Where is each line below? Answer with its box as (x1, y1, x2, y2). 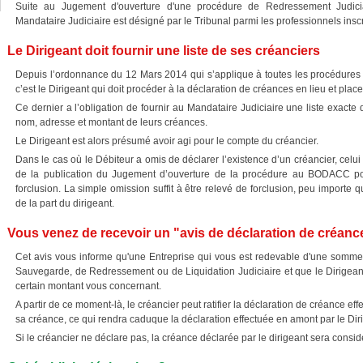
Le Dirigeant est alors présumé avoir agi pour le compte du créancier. (15, 135, 318, 147)
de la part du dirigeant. (15, 198, 114, 209)
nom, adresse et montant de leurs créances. (15, 117, 207, 128)
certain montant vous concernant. (15, 280, 161, 292)
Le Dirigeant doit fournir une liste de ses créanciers (7, 44, 320, 58)
